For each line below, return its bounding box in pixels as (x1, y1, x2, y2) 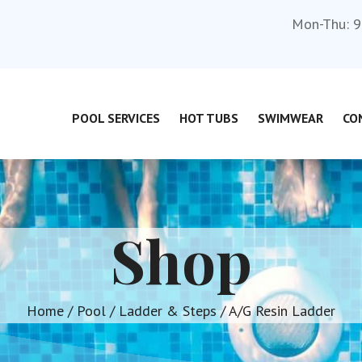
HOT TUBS (179, 110, 238, 126)
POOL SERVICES (72, 110, 160, 126)
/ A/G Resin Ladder (217, 301, 335, 320)
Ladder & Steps (119, 301, 217, 320)
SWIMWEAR (258, 110, 323, 126)
